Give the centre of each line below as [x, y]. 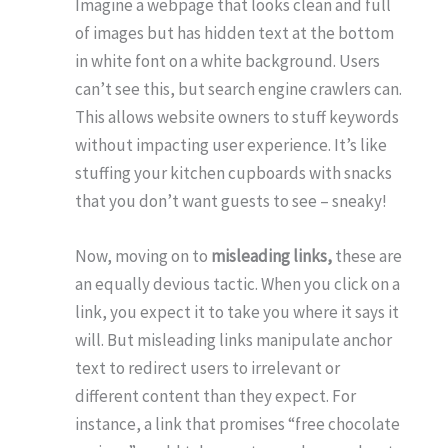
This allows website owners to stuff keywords [237, 117]
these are [367, 256]
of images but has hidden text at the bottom [234, 33]
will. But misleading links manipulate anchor [233, 340]
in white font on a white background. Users [227, 61]
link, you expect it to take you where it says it [237, 312]
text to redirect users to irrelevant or [207, 368]
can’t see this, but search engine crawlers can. [238, 89]
